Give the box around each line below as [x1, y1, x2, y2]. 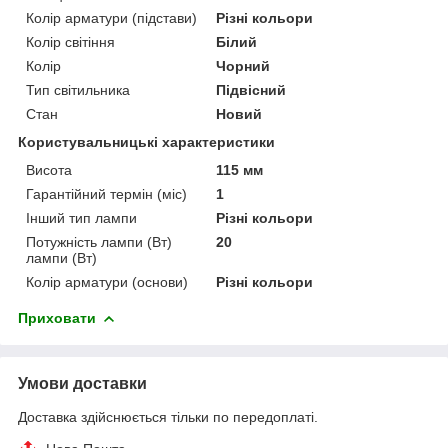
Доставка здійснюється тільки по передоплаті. [18, 408, 318, 425]
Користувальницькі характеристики [18, 133, 275, 150]
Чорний [216, 57, 271, 74]
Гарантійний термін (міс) [26, 185, 187, 202]
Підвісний [216, 81, 287, 98]
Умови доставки [18, 374, 147, 392]
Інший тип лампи [26, 209, 137, 226]
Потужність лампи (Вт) [26, 233, 172, 250]
